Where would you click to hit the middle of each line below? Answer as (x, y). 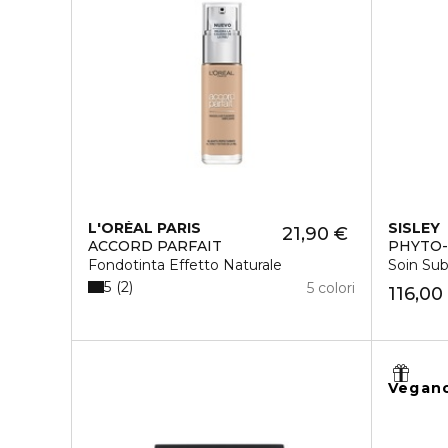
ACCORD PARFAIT (155, 246)
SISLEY (414, 228)
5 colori (331, 288)
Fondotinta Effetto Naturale (185, 265)
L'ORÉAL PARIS (144, 228)
